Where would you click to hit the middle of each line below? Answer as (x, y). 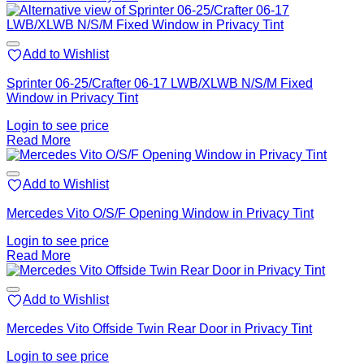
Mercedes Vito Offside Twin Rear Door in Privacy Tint (159, 329)
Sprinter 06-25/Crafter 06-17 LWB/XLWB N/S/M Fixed (160, 84)
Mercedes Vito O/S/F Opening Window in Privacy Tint (160, 214)
